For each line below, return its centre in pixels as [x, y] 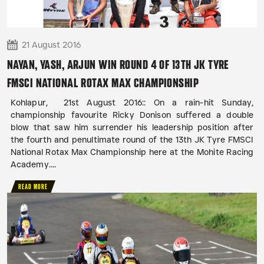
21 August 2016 [51, 45]
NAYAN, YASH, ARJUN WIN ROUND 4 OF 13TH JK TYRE [118, 65]
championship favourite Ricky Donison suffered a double [132, 115]
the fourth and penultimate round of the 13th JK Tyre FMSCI [132, 140]
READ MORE [33, 187]
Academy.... [33, 165]
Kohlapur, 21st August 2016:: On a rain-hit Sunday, [132, 103]
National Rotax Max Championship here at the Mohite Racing [132, 152]
